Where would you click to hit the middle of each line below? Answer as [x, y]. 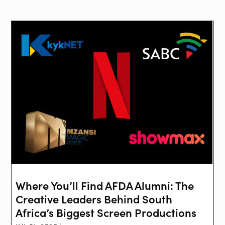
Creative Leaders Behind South [94, 199]
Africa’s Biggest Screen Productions [106, 212]
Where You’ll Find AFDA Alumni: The [105, 185]
